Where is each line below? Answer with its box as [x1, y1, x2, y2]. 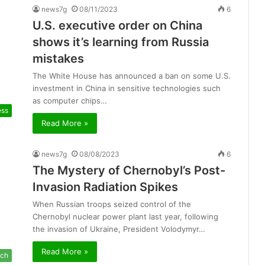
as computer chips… [33, 96, 107, 106]
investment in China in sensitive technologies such [33, 83, 221, 93]
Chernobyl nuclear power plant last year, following [33, 212, 218, 222]
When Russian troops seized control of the [33, 199, 191, 209]
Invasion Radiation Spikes [33, 180, 178, 195]
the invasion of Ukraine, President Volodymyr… [33, 224, 205, 234]
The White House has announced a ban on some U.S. [33, 71, 231, 81]
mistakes [33, 51, 84, 66]
